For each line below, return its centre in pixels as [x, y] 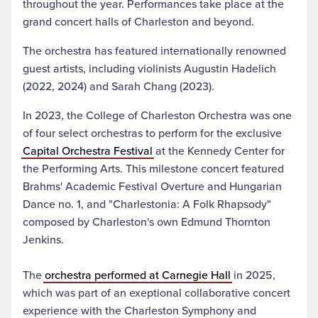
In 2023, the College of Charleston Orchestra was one [157, 116]
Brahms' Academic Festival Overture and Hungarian [152, 187]
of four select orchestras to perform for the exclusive [152, 133]
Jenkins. [43, 240]
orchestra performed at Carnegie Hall [138, 275]
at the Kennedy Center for [219, 151]
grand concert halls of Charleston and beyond [137, 22]
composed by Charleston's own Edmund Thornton [147, 222]
